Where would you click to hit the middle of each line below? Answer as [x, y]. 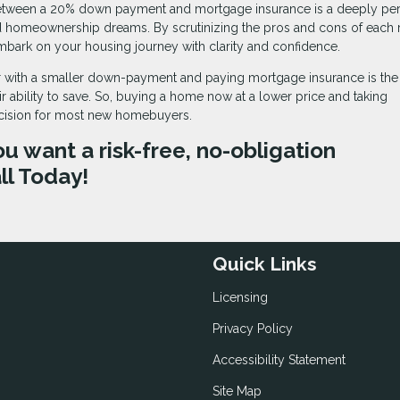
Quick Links [265, 264]
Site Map [237, 391]
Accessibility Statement [279, 359]
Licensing [240, 297]
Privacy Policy [253, 328]
